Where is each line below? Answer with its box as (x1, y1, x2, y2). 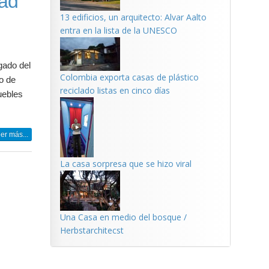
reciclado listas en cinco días (59, 85, 170, 96)
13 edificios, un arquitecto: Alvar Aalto (59, 11, 207, 23)
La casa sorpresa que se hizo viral (59, 158, 192, 169)
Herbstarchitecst (59, 225, 124, 236)
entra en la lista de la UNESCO (59, 25, 177, 36)
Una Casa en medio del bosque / (59, 211, 187, 223)
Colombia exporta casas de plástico (59, 71, 199, 83)
